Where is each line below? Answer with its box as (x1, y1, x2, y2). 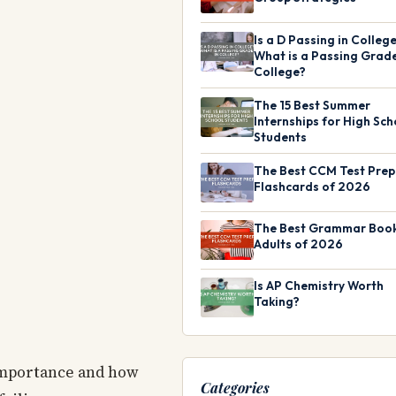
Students (254, 128, 307, 145)
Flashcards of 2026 (254, 178, 370, 194)
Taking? (254, 293, 300, 310)
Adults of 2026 (254, 236, 343, 253)
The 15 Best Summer (254, 96, 370, 113)
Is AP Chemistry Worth (254, 278, 384, 294)
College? (254, 63, 306, 80)
